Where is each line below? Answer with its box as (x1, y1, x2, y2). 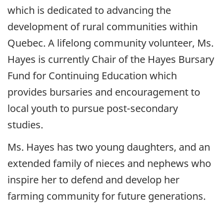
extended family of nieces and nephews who (7, 156, 211, 170)
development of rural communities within (7, 20, 198, 34)
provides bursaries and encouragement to (7, 85, 200, 99)
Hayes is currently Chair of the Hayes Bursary (7, 53, 214, 66)
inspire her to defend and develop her (7, 172, 179, 186)
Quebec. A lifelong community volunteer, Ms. (7, 36, 214, 50)
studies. (7, 118, 43, 132)
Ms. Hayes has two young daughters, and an (7, 140, 210, 154)
